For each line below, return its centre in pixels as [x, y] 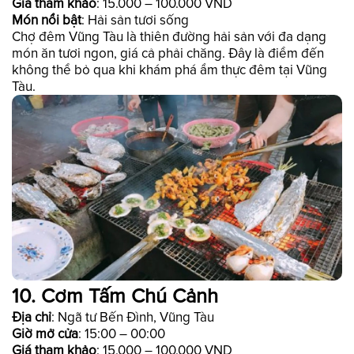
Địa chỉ [32, 317]
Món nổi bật [47, 20]
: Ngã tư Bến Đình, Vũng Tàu [133, 317]
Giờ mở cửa [45, 333]
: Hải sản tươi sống [135, 20]
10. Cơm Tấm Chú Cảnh [115, 296]
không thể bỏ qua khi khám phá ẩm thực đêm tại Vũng [169, 70]
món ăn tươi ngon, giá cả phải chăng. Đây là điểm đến [168, 53]
